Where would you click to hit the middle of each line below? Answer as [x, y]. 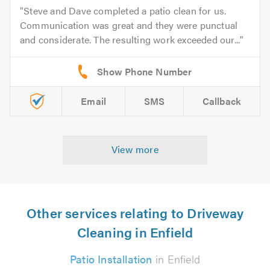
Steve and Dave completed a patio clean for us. [125, 10]
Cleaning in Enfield [135, 231]
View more [135, 149]
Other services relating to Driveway [135, 212]
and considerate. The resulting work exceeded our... [130, 39]
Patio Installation [111, 259]
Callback [222, 101]
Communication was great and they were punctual [129, 25]
